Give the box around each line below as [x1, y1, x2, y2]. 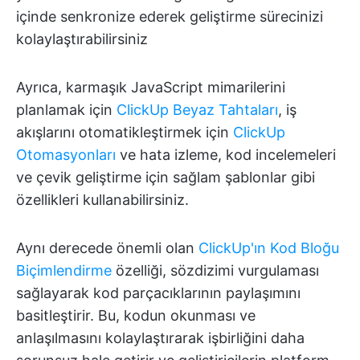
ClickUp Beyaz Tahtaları [117, 101, 278, 119]
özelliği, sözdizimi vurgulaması [112, 262, 319, 280]
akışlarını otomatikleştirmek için [16, 124, 233, 141]
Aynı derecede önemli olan [16, 239, 198, 257]
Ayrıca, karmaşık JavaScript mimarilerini [16, 79, 285, 96]
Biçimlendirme [16, 262, 112, 280]
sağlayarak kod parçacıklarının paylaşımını [16, 284, 301, 302]
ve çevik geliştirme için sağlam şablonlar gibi [16, 169, 315, 186]
